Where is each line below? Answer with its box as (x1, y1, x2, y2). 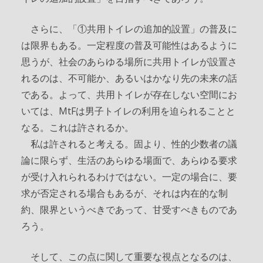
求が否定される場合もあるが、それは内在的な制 (21, 186, 228, 200)
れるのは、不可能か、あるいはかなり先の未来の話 (21, 71, 237, 85)
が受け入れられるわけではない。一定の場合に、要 (21, 170, 237, 183)
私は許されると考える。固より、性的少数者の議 (21, 137, 237, 150)
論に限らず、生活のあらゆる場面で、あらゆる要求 (21, 153, 237, 167)
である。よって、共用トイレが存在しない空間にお (21, 87, 237, 101)
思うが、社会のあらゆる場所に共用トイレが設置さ (21, 55, 237, 68)
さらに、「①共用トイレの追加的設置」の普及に (21, 22, 237, 35)
